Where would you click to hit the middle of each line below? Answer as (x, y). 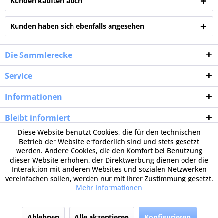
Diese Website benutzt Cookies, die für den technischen (109, 132)
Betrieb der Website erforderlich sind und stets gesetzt (109, 141)
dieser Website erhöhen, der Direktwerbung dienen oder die (109, 160)
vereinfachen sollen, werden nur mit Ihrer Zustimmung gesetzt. (109, 178)
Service (18, 76)
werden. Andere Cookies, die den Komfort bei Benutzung (109, 151)
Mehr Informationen (109, 188)
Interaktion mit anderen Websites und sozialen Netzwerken (109, 169)
